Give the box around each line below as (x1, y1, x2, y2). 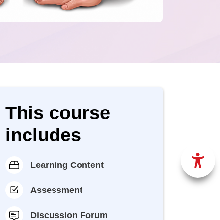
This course (5, 103, 110, 123)
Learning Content (30, 160, 104, 170)
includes (5, 125, 81, 145)
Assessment (30, 185, 82, 195)
